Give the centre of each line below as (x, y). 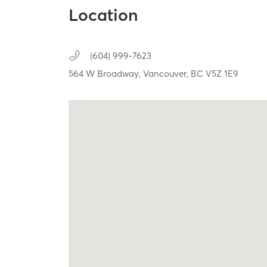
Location (104, 15)
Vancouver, (167, 74)
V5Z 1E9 (222, 74)
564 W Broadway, (106, 74)
